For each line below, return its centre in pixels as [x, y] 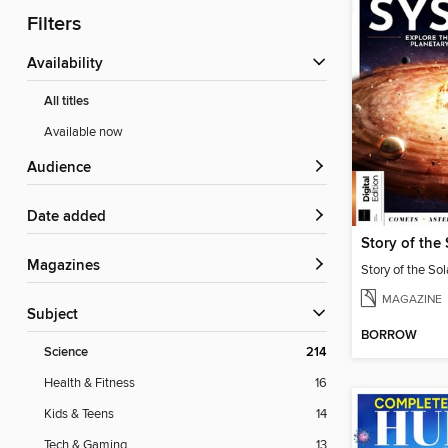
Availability [70, 64]
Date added [72, 217]
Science [66, 353]
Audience [64, 168]
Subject [57, 315]
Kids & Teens [79, 414]
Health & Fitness [89, 383]
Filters [54, 25]
